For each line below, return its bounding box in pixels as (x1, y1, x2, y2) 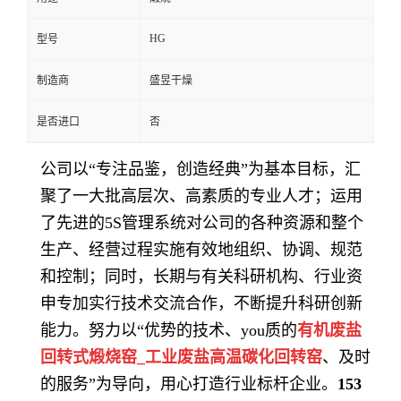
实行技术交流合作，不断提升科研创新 (89, 294, 363, 312)
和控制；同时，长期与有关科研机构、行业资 (40, 268, 363, 286)
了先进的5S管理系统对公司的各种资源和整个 (40, 214, 363, 232)
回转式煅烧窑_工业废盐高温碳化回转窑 (40, 348, 322, 366)
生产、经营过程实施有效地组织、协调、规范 (40, 241, 363, 259)
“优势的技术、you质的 (137, 321, 297, 339)
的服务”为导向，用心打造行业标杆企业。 (40, 375, 337, 393)
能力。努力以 (40, 321, 137, 339)
